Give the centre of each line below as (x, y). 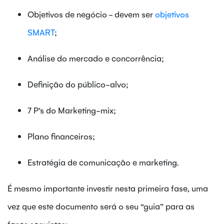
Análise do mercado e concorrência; (96, 58)
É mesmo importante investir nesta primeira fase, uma (108, 188)
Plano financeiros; (61, 136)
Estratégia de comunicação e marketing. (103, 162)
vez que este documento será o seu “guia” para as (101, 206)
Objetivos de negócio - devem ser (91, 14)
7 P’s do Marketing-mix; (72, 110)
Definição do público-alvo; (78, 84)
